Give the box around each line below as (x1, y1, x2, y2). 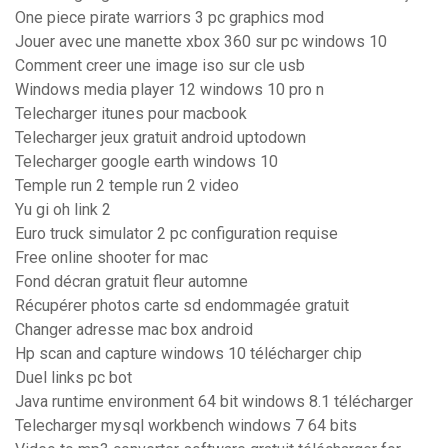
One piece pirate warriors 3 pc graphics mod (15, 8, 324, 28)
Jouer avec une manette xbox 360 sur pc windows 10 (15, 32, 387, 52)
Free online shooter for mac (15, 248, 208, 268)
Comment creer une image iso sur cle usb (15, 56, 305, 76)
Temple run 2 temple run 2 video (15, 176, 239, 196)
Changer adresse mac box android (15, 320, 253, 340)
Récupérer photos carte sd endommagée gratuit (15, 296, 349, 316)
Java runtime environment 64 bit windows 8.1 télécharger (15, 392, 413, 412)
